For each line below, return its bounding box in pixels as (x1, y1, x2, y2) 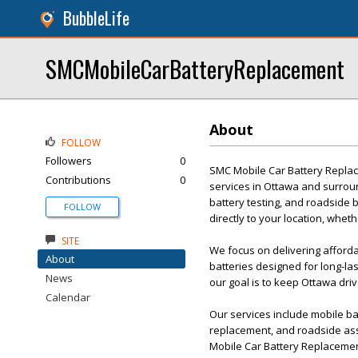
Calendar (46, 290, 90, 304)
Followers (46, 153, 92, 168)
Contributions (46, 173, 111, 187)
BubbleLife (63, 6, 129, 30)
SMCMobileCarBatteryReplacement (46, 51, 344, 86)
